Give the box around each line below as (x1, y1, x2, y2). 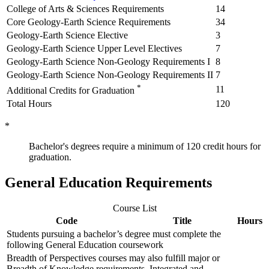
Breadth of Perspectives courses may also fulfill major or (7, 253, 220, 264)
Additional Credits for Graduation (7, 85, 134, 96)
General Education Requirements (5, 175, 212, 191)
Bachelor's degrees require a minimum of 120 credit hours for (29, 141, 261, 152)
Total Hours (7, 98, 52, 109)
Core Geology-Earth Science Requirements (7, 17, 171, 28)
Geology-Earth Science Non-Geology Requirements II (7, 70, 213, 80)
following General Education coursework (7, 240, 163, 250)
